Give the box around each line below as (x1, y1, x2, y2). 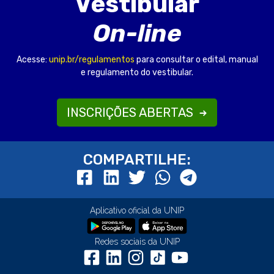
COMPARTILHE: (83, 150, 191, 168)
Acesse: (16, 54, 49, 65)
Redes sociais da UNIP (94, 236, 180, 246)
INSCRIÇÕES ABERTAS (67, 105, 196, 120)
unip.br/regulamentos (48, 54, 135, 65)
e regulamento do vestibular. (81, 67, 193, 78)
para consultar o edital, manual (134, 54, 258, 65)
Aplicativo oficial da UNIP (90, 205, 184, 215)
